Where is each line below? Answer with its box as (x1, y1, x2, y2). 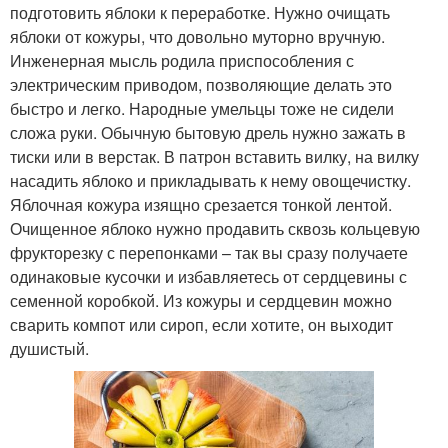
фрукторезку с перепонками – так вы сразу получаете (10, 241, 408, 265)
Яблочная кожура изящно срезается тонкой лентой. (10, 193, 392, 217)
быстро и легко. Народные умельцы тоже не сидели (10, 97, 394, 121)
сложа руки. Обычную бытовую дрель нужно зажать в (10, 121, 406, 145)
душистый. (10, 337, 89, 361)
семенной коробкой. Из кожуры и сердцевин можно (10, 289, 392, 313)
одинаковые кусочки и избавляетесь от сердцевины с (10, 265, 407, 289)
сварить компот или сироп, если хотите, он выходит (10, 313, 393, 337)
